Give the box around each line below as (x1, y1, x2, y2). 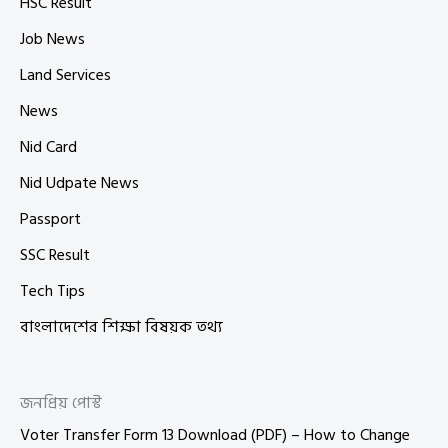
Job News (20, 25, 85, 52)
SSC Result (20, 241, 90, 268)
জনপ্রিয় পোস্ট (20, 390, 102, 417)
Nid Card (20, 133, 77, 160)
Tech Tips (20, 277, 85, 304)
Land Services (20, 61, 111, 88)
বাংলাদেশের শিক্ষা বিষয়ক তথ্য (20, 313, 223, 340)
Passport (20, 205, 81, 232)
